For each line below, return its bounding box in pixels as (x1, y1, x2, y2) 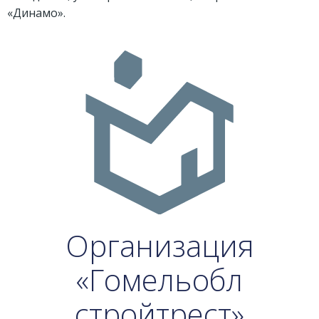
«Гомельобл (76, 259, 243, 300)
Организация (65, 225, 254, 266)
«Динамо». (7, 5, 66, 21)
